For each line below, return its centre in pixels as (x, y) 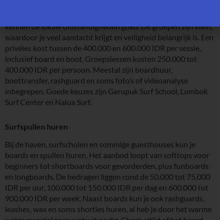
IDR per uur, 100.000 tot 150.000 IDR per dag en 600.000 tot (107, 187)
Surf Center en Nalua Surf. (48, 102)
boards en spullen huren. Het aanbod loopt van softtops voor (107, 155)
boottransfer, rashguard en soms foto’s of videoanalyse (96, 80)
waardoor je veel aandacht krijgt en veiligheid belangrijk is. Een (109, 37)
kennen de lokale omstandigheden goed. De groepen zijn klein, (109, 26)
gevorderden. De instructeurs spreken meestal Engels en (99, 15)
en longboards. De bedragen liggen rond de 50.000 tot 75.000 (108, 176)
